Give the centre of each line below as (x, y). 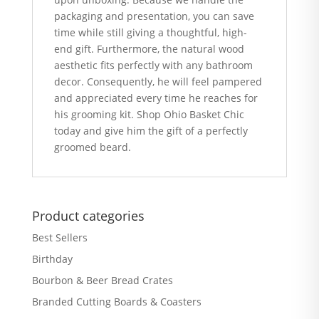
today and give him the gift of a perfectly (151, 131)
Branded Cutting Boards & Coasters (116, 302)
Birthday (52, 259)
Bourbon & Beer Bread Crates (102, 280)
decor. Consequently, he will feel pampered (158, 82)
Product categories (88, 216)
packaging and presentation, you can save (154, 16)
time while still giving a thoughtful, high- (150, 32)
